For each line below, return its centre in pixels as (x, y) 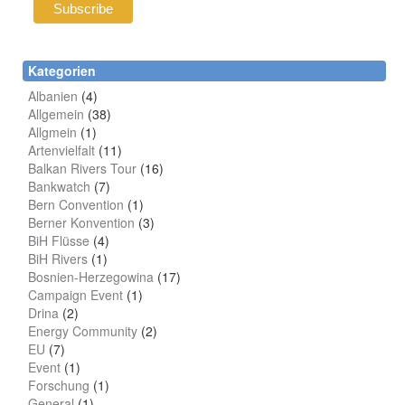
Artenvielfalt (61, 151)
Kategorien (62, 71)
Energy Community (83, 331)
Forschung (59, 386)
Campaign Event (75, 295)
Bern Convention (76, 205)
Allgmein (52, 132)
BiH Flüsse (59, 241)
